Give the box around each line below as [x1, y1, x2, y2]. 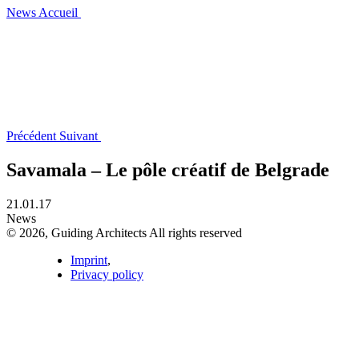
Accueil [38, 6, 78, 19]
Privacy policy [71, 267, 143, 281]
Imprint [71, 252, 107, 267]
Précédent [6, 129, 56, 143]
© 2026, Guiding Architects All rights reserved [6, 225, 242, 240]
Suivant [59, 129, 98, 143]
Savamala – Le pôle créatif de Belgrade [6, 159, 329, 180]
